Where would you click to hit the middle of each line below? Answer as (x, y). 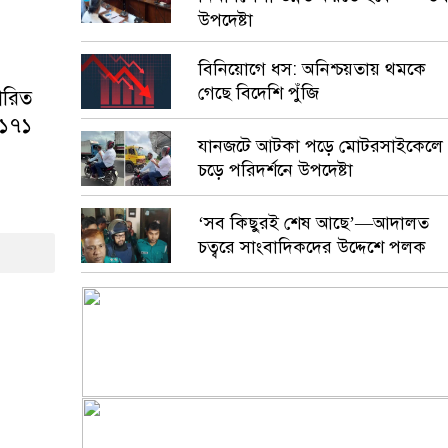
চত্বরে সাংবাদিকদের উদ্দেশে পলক (312, 247)
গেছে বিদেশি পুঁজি (258, 93)
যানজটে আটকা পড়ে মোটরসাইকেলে (320, 146)
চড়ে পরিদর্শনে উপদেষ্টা (275, 170)
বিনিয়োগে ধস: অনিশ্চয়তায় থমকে (312, 69)
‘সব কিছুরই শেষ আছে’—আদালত (313, 223)
